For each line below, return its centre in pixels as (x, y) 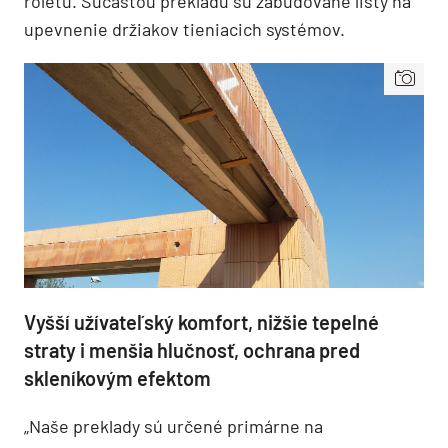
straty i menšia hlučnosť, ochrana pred (192, 350)
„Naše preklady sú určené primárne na (173, 426)
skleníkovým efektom (117, 378)
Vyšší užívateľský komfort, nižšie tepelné (201, 322)
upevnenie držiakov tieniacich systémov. (184, 29)
